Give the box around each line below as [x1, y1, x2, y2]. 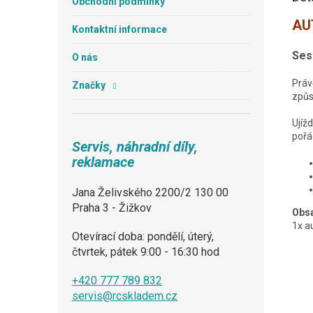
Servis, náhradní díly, [72, 138, 198, 155]
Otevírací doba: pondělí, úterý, [72, 230, 214, 244]
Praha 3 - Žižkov [72, 201, 152, 215]
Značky [72, 80, 105, 91]
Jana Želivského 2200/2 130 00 [72, 186, 228, 200]
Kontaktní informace [72, 24, 167, 35]
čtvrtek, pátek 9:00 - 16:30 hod [72, 245, 219, 259]
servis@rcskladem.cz [72, 289, 177, 303]
